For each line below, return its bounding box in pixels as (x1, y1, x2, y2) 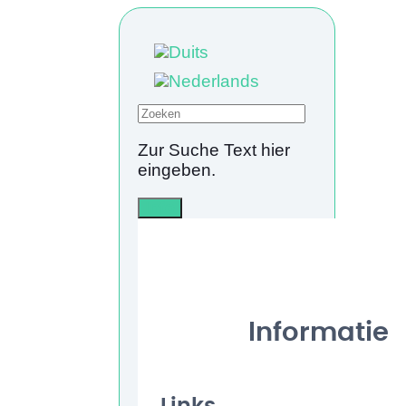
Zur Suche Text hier (137, 140, 290, 159)
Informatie (248, 319, 390, 346)
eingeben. (137, 159, 216, 179)
